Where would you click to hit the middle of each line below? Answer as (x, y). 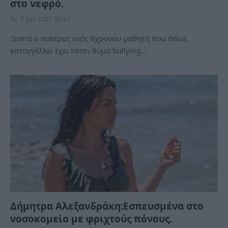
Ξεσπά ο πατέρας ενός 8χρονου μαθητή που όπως (99, 38)
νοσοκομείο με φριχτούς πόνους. (91, 219)
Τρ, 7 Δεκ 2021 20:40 (40, 19)
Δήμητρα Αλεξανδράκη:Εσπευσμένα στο (107, 206)
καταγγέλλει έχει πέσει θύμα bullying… (79, 50)
